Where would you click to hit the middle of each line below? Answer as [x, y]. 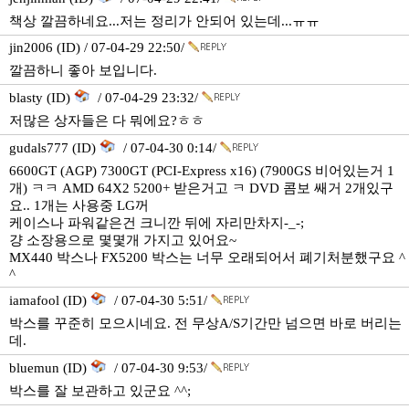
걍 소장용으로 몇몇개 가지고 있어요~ [123, 240]
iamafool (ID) [50, 300]
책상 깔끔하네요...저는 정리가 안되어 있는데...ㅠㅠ [164, 21]
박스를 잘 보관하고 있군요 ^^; [100, 391]
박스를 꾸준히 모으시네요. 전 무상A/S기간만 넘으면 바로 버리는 [205, 323]
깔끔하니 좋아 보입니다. [83, 70]
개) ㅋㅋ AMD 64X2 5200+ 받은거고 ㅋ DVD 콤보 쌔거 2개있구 [201, 188]
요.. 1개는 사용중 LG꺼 [79, 205]
